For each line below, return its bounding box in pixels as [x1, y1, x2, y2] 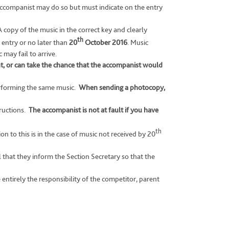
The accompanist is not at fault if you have [29, 105, 158, 114]
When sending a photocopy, [77, 83, 165, 92]
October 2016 [83, 38, 127, 47]
